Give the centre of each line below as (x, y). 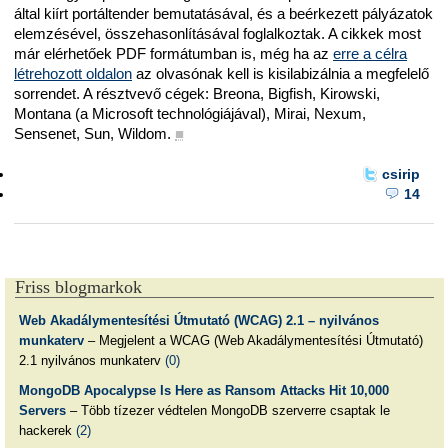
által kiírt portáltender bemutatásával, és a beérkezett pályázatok (223, 14)
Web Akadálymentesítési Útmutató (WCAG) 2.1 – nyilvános (198, 321)
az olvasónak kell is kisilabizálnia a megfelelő (280, 74)
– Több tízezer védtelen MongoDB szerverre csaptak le (227, 411)
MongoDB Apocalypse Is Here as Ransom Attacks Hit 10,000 (203, 391)
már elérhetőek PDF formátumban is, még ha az (173, 54)
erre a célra (370, 54)
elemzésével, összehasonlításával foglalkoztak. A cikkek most (217, 34)
